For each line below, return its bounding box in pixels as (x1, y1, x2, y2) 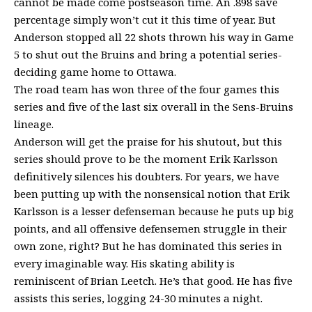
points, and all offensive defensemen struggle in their (14, 221, 287, 235)
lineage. (14, 116, 54, 131)
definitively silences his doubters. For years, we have (14, 169, 279, 183)
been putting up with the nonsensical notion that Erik (14, 186, 290, 201)
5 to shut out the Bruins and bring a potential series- (14, 47, 282, 61)
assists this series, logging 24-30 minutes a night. (14, 290, 263, 305)
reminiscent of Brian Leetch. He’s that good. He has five (14, 273, 292, 288)
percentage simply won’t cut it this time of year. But (14, 12, 276, 26)
